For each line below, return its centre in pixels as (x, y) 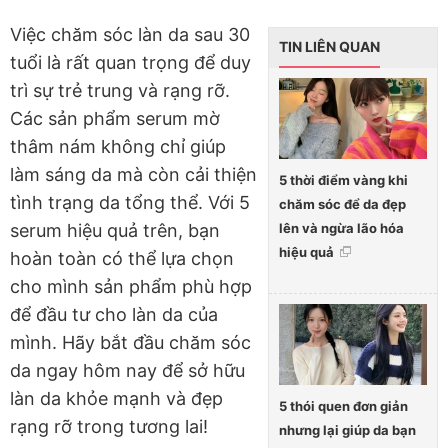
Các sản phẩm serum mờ (115, 119)
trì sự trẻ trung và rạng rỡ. (120, 91)
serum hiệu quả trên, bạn (115, 231)
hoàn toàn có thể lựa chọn (122, 259)
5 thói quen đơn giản (343, 405)
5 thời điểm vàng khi (343, 180)
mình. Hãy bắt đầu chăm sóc (130, 343)
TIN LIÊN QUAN (329, 47)
